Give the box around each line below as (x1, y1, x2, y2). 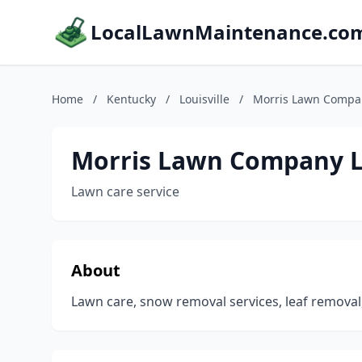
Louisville (179, 91, 229, 107)
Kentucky (107, 91, 156, 107)
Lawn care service (71, 183, 179, 200)
